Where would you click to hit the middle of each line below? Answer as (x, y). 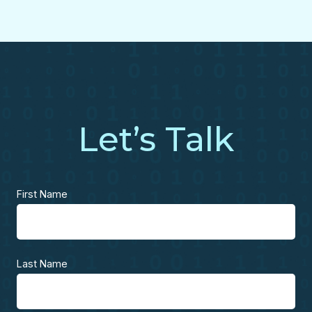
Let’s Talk (156, 139)
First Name (42, 194)
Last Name (42, 263)
